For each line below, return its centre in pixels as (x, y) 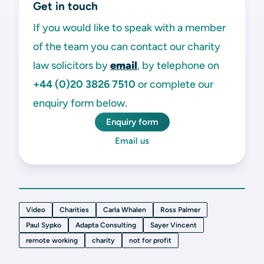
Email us (132, 141)
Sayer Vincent (174, 225)
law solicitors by (72, 65)
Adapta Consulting (106, 225)
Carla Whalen (125, 210)
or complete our (174, 84)
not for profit (150, 240)
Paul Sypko (44, 225)
